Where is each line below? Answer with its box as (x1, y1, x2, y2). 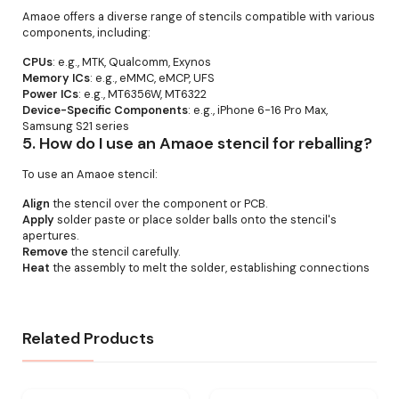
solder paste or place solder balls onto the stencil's (54, 212, 337, 228)
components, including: (22, 25, 151, 41)
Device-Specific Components (22, 102, 188, 118)
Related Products (22, 328, 154, 350)
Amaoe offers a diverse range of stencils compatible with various (22, 9, 375, 25)
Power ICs (22, 86, 78, 102)
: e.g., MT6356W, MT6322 (78, 86, 207, 102)
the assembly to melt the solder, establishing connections (50, 260, 370, 276)
